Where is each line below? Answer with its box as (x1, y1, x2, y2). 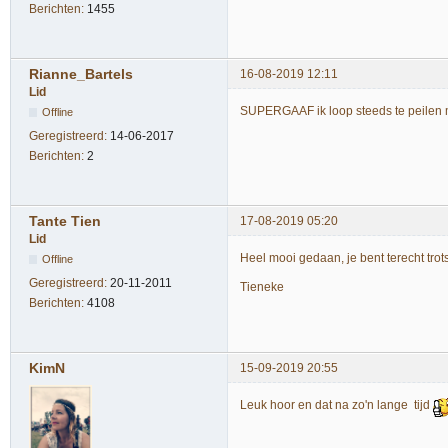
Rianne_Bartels (29, 65, 133, 82)
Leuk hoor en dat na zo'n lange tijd (240, 398, 433, 413)
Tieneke (240, 279, 284, 294)
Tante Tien (29, 213, 101, 230)
